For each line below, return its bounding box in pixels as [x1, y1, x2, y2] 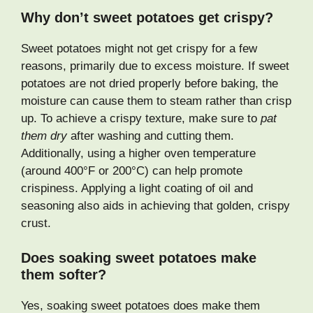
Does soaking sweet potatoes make [21, 250, 256, 266]
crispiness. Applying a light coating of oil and [21, 181, 253, 195]
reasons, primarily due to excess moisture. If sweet [21, 59, 289, 73]
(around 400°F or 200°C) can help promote [21, 163, 242, 177]
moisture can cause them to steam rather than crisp [21, 94, 291, 108]
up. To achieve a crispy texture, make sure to [21, 111, 261, 125]
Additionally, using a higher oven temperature [21, 146, 256, 160]
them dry [21, 129, 67, 143]
